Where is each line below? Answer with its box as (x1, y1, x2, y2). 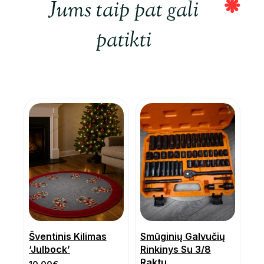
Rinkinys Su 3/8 (140, 243, 211, 256)
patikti (95, 26, 151, 58)
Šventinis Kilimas (29, 230, 107, 243)
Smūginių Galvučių (140, 230, 225, 243)
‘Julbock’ (29, 243, 70, 256)
